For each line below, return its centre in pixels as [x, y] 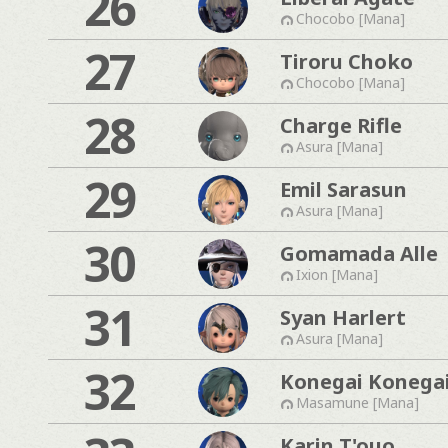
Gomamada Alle [359, 253]
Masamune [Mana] [357, 402]
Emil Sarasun [343, 189]
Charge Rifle [341, 125]
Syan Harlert [343, 317]
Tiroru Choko [346, 61]
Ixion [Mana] [337, 274]
